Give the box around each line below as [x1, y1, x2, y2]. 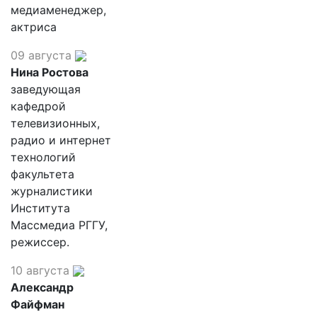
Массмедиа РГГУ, [11, 217, 108, 232]
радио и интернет [11, 132, 111, 147]
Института [11, 200, 70, 215]
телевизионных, [11, 115, 100, 130]
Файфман [11, 296, 64, 311]
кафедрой [11, 98, 66, 113]
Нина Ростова [11, 64, 88, 79]
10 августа [11, 263, 69, 277]
